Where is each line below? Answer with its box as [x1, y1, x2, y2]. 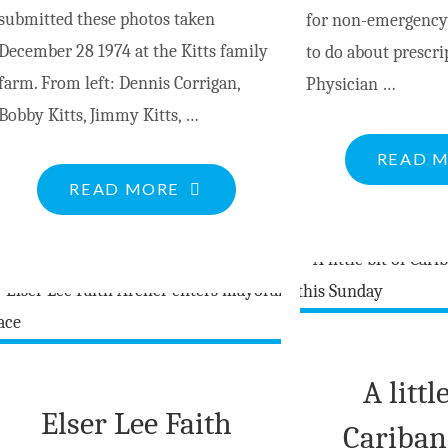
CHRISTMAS [179, 242, 286, 262]
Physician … [305, 74, 396, 96]
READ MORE [69, 179, 181, 199]
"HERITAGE [179, 178, 277, 198]
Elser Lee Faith [41, 404, 233, 442]
